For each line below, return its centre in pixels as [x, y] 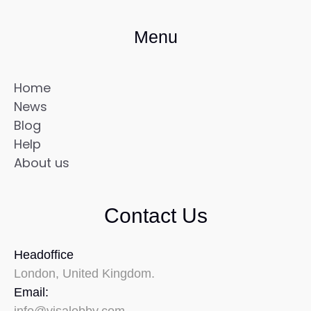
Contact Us [155, 216]
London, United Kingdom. [84, 274]
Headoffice [44, 255]
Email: [31, 293]
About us [42, 163]
